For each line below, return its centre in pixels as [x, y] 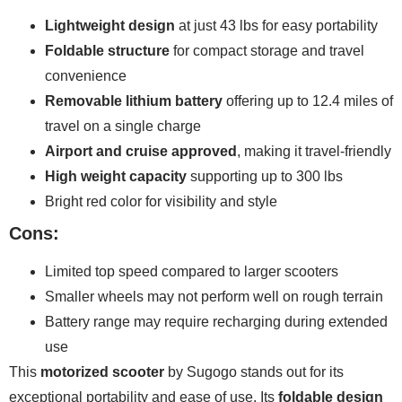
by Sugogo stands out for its [254, 372]
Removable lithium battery [134, 101]
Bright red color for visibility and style [161, 202]
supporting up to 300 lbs [265, 177]
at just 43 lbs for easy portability [276, 26]
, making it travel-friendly [314, 152]
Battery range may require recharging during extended [216, 322]
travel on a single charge [123, 127]
